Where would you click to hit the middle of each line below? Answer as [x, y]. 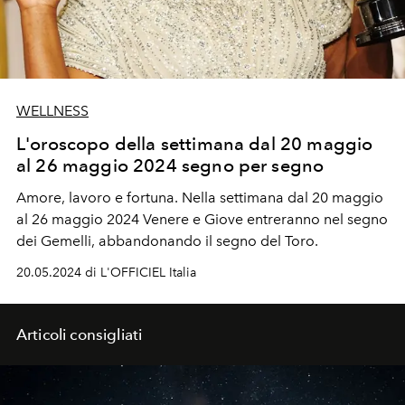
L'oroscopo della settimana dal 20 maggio [195, 143]
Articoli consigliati [80, 334]
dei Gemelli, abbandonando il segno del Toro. [167, 240]
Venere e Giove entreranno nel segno [265, 219]
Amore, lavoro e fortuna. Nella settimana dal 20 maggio [200, 197]
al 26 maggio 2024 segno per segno [170, 165]
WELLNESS [52, 110]
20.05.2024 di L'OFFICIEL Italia [106, 272]
